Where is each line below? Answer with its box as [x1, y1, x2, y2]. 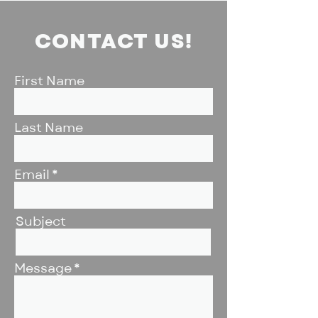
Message [14, 261, 72, 277]
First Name [14, 73, 84, 89]
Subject [16, 214, 66, 230]
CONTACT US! [34, 28, 193, 55]
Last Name [14, 120, 83, 136]
